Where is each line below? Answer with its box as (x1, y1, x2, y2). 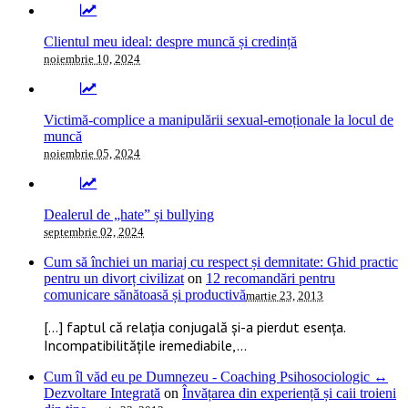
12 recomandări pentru (206, 270, 335, 286)
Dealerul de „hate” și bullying (44, 206, 214, 222)
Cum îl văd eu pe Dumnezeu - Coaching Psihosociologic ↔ (44, 368, 388, 384)
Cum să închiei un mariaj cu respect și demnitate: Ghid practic (44, 253, 398, 270)
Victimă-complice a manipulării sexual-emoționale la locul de (44, 111, 393, 127)
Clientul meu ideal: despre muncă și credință (44, 33, 297, 49)
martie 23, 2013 (246, 288, 323, 302)
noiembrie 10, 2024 (44, 51, 140, 66)
